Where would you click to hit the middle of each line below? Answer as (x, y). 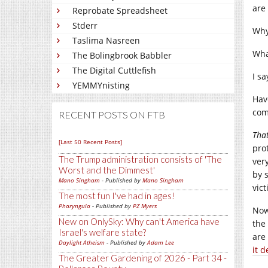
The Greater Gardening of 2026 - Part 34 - (143, 258)
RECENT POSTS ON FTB (112, 115)
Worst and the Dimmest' (107, 170)
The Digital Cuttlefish (114, 70)
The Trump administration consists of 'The (140, 159)
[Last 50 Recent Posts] (90, 142)
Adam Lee (161, 242)
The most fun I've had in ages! (117, 196)
